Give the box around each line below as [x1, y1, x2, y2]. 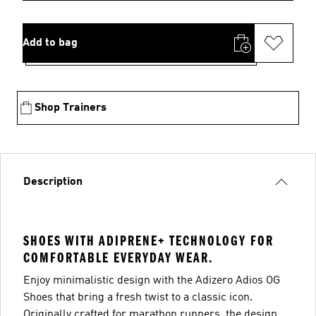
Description [23, 176, 83, 188]
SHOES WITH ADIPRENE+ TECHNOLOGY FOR [23, 232, 274, 249]
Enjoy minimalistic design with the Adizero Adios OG [23, 274, 280, 286]
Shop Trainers [35, 102, 107, 114]
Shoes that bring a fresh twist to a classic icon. [23, 291, 253, 303]
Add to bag [23, 37, 78, 49]
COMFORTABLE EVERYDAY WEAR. [23, 249, 213, 266]
